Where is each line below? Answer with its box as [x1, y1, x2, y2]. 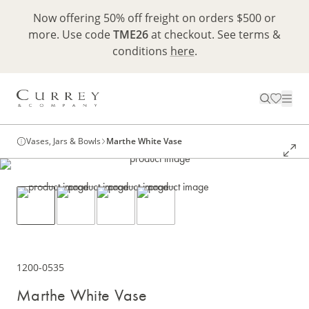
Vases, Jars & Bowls [26, 135, 101, 148]
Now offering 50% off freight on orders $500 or [33, 10, 276, 26]
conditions [112, 43, 170, 59]
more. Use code [28, 27, 113, 42]
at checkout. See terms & [148, 27, 281, 42]
